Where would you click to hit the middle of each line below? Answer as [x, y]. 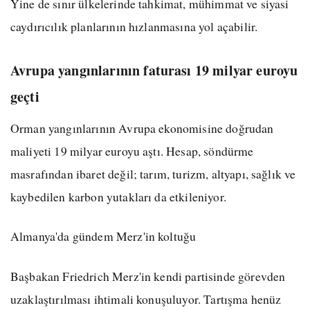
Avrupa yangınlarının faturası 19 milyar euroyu [154, 70]
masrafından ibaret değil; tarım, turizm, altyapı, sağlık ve [153, 173]
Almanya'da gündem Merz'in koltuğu [103, 236]
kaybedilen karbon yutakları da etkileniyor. [118, 196]
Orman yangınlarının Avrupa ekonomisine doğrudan [142, 128]
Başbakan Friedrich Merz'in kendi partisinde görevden [148, 276]
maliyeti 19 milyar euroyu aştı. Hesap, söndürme [132, 151]
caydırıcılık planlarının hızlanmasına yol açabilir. [134, 26]
